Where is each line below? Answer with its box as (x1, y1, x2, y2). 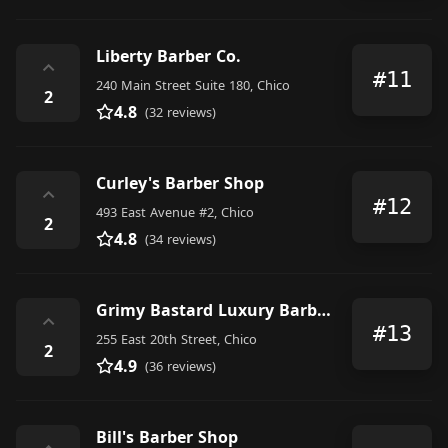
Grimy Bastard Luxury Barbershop (317, 298, 331, 321)
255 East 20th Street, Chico (96, 329, 257, 348)
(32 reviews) (145, 102, 216, 121)
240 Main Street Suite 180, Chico (96, 75, 290, 94)
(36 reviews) (145, 356, 216, 375)
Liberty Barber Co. (96, 44, 241, 67)
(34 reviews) (145, 229, 216, 248)
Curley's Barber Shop (96, 171, 264, 194)
